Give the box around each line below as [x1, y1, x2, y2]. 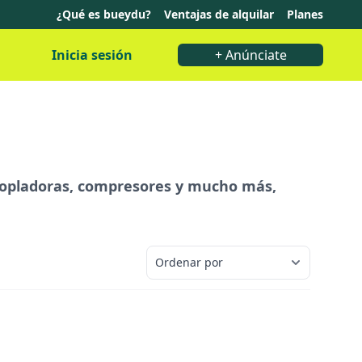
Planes [287, 6, 323, 22]
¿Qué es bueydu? [57, 6, 151, 22]
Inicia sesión [52, 46, 133, 64]
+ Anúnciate [214, 46, 287, 64]
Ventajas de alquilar [164, 6, 274, 22]
